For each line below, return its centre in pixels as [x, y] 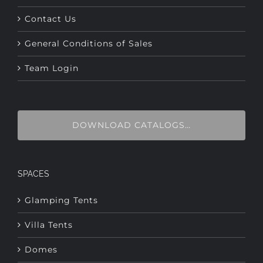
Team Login [52, 40]
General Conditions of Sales [89, 16]
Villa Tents [49, 197]
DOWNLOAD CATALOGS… [131, 97]
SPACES [33, 146]
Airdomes [47, 246]
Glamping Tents [61, 172]
